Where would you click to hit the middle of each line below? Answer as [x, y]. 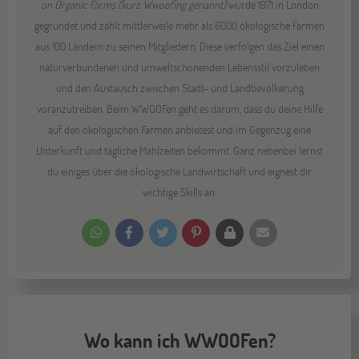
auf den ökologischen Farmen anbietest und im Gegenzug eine [179, 129]
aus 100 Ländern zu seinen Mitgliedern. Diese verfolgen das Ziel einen [179, 46]
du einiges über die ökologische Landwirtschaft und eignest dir [179, 171]
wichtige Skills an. [179, 192]
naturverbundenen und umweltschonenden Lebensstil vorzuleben [179, 67]
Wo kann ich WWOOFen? [179, 340]
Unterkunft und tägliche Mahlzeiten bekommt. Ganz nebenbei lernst [179, 150]
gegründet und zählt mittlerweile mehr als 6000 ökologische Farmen [179, 25]
